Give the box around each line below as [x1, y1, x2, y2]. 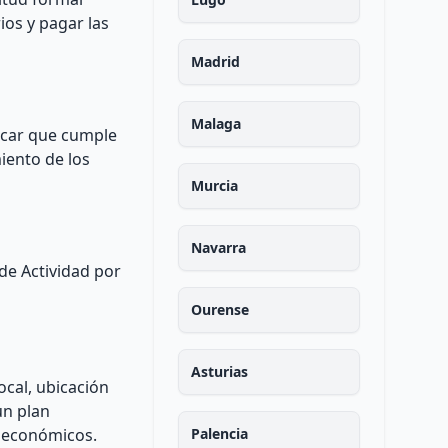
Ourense [190, 300, 249, 319]
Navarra [190, 238, 246, 257]
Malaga [190, 114, 241, 133]
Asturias [190, 362, 248, 381]
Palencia [190, 424, 248, 443]
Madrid [190, 52, 240, 71]
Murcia [190, 176, 238, 195]
